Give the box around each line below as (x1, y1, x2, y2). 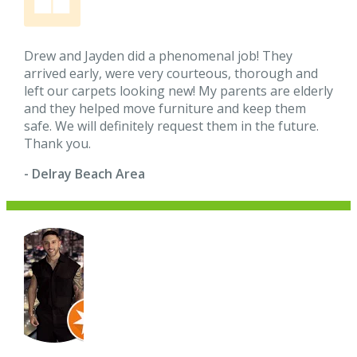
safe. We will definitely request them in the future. (24, 117, 320, 135)
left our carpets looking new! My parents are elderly (24, 82, 334, 100)
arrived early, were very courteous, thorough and (24, 65, 319, 83)
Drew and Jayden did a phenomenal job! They (24, 47, 293, 65)
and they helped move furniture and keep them (24, 100, 307, 118)
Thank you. (24, 135, 92, 153)
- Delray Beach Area (24, 165, 146, 183)
